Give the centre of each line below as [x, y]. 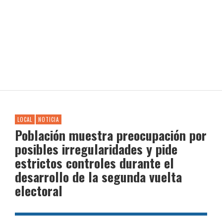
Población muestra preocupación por [111, 135]
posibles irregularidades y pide [96, 149]
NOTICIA [49, 119]
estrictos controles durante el [94, 163]
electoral [39, 191]
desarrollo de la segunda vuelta [98, 177]
